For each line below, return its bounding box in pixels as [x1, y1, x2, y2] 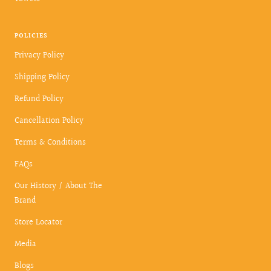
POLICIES [15, 31, 48, 42]
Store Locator [15, 216, 62, 230]
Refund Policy [15, 93, 64, 106]
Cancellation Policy [15, 114, 83, 128]
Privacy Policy [15, 49, 64, 63]
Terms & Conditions [15, 136, 86, 150]
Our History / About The [15, 180, 102, 194]
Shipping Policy [15, 71, 70, 85]
